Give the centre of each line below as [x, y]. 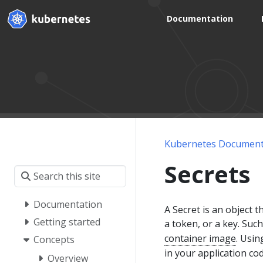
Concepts [54, 240]
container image [200, 238]
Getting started [67, 222]
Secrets [208, 174]
